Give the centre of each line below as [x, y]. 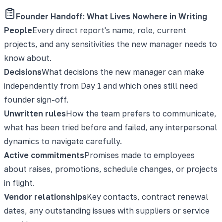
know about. [28, 58]
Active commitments [44, 155]
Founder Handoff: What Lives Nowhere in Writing [111, 16]
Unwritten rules [35, 113]
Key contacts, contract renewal [147, 196]
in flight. [19, 183]
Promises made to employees [139, 155]
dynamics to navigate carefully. [63, 141]
